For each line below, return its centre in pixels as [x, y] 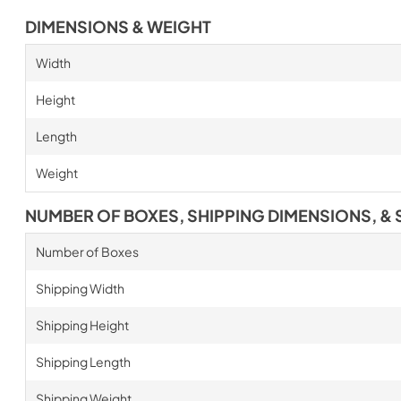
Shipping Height [82, 324]
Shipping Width [80, 288]
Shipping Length [83, 361]
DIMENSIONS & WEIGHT [118, 26]
